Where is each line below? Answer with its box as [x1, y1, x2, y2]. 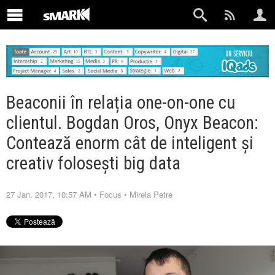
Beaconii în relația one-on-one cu [6, 91, 235, 113]
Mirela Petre [130, 188, 172, 200]
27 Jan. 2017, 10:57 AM [6, 188, 91, 200]
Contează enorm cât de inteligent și [6, 132, 254, 153]
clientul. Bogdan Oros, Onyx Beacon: [6, 112, 258, 133]
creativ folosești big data [6, 152, 180, 174]
